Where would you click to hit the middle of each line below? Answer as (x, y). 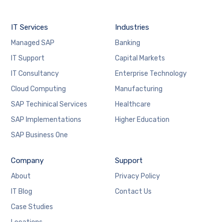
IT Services (30, 27)
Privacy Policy (137, 176)
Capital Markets (140, 58)
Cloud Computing (39, 89)
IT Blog (22, 192)
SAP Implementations (46, 120)
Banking (127, 43)
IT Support (28, 58)
